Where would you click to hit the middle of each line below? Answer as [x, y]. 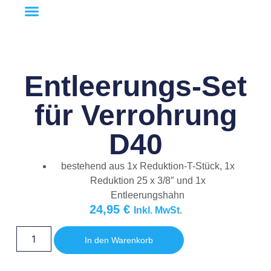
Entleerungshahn [148, 195]
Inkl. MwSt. [158, 211]
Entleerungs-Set [135, 87]
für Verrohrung [135, 116]
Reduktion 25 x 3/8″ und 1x [148, 181]
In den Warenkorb [119, 240]
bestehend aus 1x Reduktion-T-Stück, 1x [148, 166]
